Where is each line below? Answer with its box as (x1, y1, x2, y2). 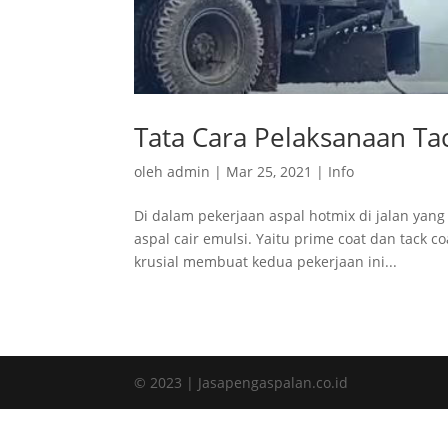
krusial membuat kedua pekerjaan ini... (134, 251, 398, 271)
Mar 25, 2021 (226, 161, 313, 181)
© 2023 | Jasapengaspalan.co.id (134, 372, 349, 392)
